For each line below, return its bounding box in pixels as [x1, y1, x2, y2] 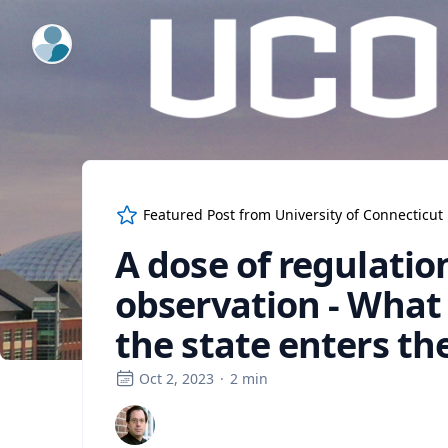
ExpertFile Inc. [33, 26, 138, 48]
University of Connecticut [275, 205, 443, 224]
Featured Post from [143, 205, 275, 224]
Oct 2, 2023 [139, 369, 214, 388]
